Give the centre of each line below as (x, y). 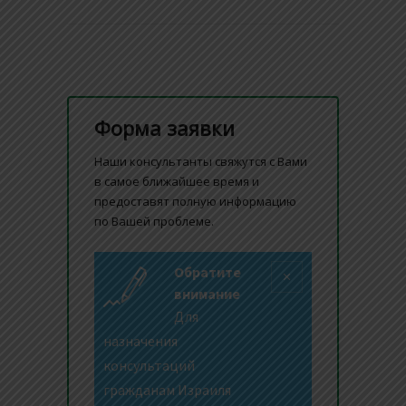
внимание (207, 294)
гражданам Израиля (167, 390)
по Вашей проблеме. (154, 221)
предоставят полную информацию (195, 201)
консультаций (149, 365)
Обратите (207, 272)
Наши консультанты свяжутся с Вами (200, 161)
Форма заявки (164, 128)
